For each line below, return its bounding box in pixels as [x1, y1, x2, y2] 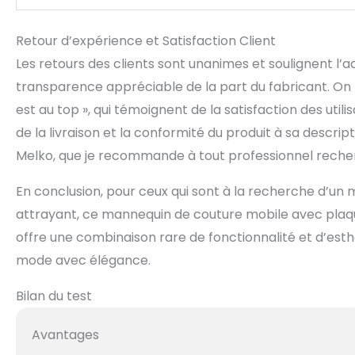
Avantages [32, 326, 100, 345]
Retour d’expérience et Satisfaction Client [16, 32, 276, 50]
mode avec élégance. [16, 251, 151, 269]
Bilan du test [16, 287, 92, 305]
